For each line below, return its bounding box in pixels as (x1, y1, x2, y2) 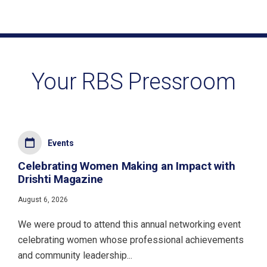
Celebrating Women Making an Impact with (18, 159, 235, 173)
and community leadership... (18, 250, 132, 262)
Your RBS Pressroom (31, 68, 236, 95)
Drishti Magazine (18, 172, 103, 187)
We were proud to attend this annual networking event (18, 219, 241, 231)
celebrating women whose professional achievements (18, 234, 244, 246)
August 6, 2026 (18, 195, 68, 204)
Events (48, 138, 74, 148)
